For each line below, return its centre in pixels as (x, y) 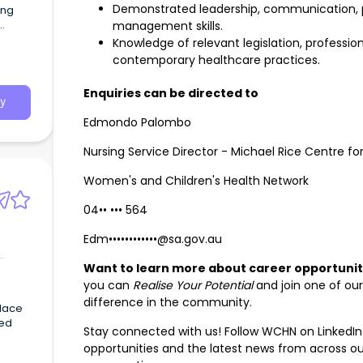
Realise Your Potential (193, 286)
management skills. (168, 26)
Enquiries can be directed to (171, 94)
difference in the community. (168, 303)
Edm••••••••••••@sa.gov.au (153, 239)
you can (108, 286)
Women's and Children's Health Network (196, 181)
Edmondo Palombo (137, 123)
